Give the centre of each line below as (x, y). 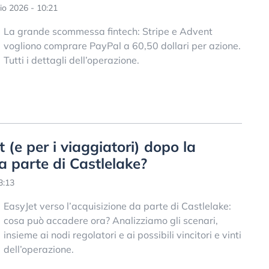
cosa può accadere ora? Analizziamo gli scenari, (110, 221)
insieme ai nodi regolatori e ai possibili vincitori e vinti (122, 235)
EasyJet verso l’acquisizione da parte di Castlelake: (117, 206)
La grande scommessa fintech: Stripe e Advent (108, 31)
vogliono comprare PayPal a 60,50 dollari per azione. (122, 45)
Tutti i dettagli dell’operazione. (71, 60)
